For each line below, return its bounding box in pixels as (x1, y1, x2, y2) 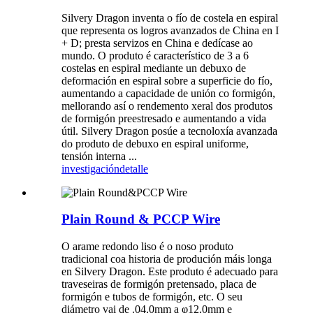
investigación (61, 162, 119, 175)
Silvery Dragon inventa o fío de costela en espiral (61, 11, 278, 24)
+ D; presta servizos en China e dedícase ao (61, 36, 253, 49)
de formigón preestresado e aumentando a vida (61, 112, 266, 124)
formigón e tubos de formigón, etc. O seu (61, 291, 242, 303)
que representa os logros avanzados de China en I (61, 24, 279, 36)
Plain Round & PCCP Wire (61, 212, 220, 227)
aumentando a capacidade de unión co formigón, (61, 87, 275, 99)
